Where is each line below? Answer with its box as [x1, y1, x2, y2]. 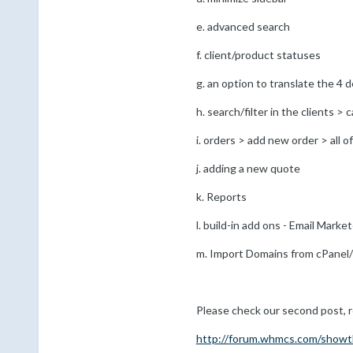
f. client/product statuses [195, 48, 321, 62]
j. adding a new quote [195, 162, 300, 176]
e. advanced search [195, 20, 290, 34]
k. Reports [195, 190, 247, 204]
